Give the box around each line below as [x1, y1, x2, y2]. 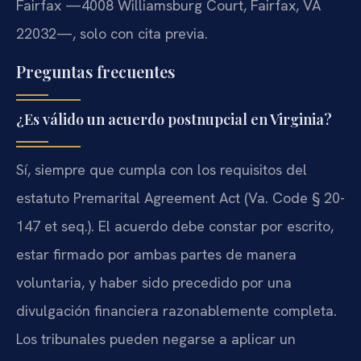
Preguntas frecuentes [16, 60, 175, 82]
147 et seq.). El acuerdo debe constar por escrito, [16, 216, 334, 235]
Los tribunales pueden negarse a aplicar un [16, 329, 296, 348]
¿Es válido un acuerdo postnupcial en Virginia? [16, 109, 332, 129]
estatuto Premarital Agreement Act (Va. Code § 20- [16, 188, 345, 207]
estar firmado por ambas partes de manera [16, 244, 297, 263]
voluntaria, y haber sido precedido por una [16, 272, 292, 292]
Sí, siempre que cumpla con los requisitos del [16, 160, 307, 179]
